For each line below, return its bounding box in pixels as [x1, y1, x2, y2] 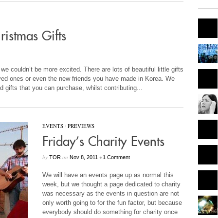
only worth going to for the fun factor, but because [42, 199, 182, 206]
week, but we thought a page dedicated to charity [42, 181, 181, 188]
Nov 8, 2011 [69, 154, 98, 160]
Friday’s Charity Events [42, 135, 164, 149]
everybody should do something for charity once [42, 208, 178, 216]
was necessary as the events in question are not [42, 190, 179, 197]
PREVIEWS [67, 122, 94, 129]
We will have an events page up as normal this [42, 171, 174, 179]
